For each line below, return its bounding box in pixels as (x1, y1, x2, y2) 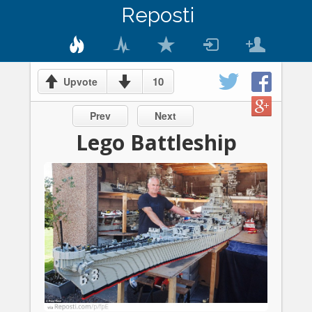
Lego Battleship (75, 128, 237, 157)
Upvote (63, 75, 97, 88)
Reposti (121, 3, 194, 27)
